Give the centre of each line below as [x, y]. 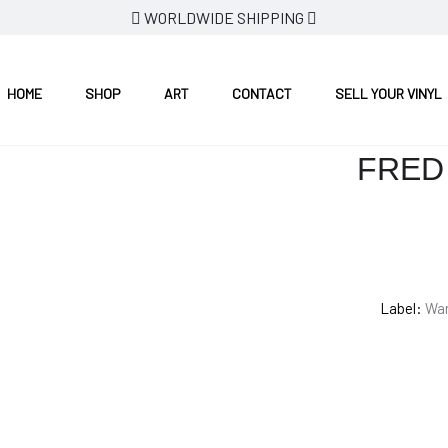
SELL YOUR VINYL [388, 93]
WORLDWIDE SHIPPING [224, 17]
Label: [401, 308]
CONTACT [261, 93]
